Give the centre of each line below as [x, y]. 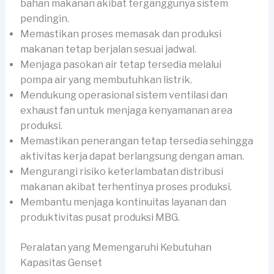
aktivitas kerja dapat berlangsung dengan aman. [132, 156]
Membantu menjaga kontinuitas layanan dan [123, 202]
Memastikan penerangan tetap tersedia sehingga [136, 141]
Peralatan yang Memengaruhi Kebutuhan [116, 247]
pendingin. [44, 18]
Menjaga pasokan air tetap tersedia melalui [120, 64]
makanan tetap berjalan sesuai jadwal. [108, 49]
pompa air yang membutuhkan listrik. [106, 80]
